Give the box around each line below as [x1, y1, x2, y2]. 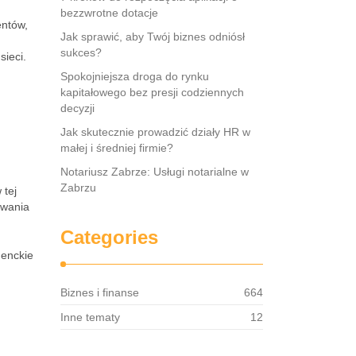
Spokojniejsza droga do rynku [60, 70, 209, 83]
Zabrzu [60, 181, 96, 194]
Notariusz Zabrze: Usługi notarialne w [60, 165, 249, 178]
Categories [60, 226, 158, 248]
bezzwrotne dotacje [60, 6, 158, 19]
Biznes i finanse [60, 286, 139, 299]
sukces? [60, 46, 102, 59]
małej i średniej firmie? [60, 141, 173, 154]
